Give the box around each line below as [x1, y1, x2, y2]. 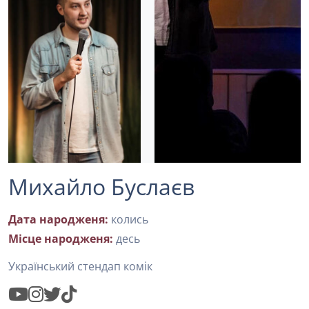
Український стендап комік [8, 259, 152, 274]
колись [111, 212, 148, 227]
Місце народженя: [8, 231, 113, 246]
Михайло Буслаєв [8, 172, 195, 201]
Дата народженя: [8, 212, 108, 227]
